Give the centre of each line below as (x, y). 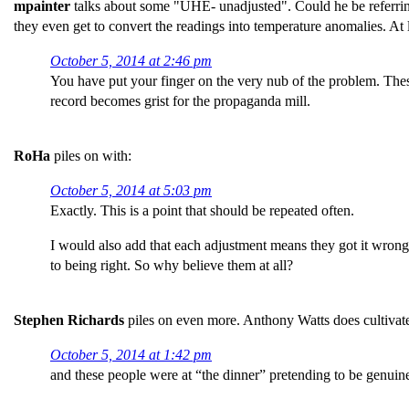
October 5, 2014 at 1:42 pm (131, 355)
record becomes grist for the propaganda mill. (180, 101)
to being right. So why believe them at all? (172, 265)
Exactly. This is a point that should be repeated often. (202, 210)
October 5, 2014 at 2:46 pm (131, 61)
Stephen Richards (69, 320)
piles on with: (93, 156)
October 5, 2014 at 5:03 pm (131, 190)
